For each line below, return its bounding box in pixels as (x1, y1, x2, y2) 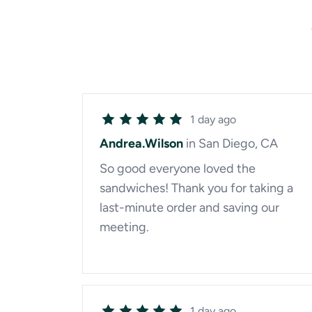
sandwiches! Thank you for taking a (100, 180, 293, 196)
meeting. (100, 219, 149, 235)
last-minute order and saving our (100, 200, 279, 215)
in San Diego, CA (186, 136, 278, 151)
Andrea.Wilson (100, 136, 183, 151)
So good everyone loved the (100, 161, 256, 176)
